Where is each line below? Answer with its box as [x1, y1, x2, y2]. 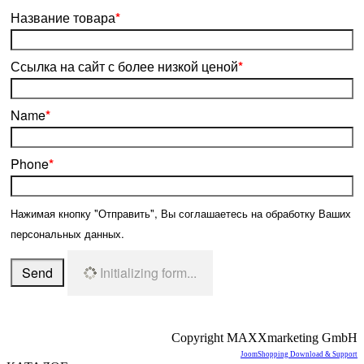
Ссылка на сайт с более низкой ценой [11, 57, 238, 76]
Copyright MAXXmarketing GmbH [171, 331, 357, 345]
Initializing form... [100, 263, 197, 283]
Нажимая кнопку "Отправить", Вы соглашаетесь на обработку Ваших [11, 206, 351, 222]
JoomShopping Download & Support [240, 350, 357, 359]
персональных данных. [11, 226, 124, 242]
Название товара [11, 8, 115, 28]
